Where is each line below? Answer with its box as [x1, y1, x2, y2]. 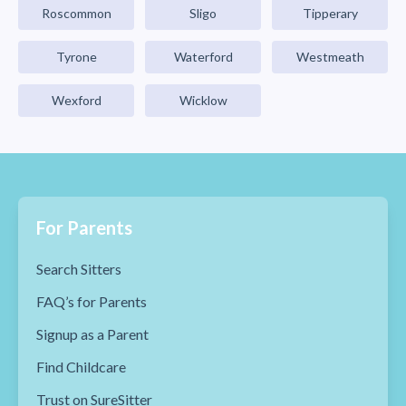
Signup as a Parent [36, 325, 149, 343]
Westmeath [295, 49, 364, 64]
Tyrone [55, 49, 97, 64]
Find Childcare [36, 358, 126, 375]
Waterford [173, 49, 233, 64]
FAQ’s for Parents [36, 293, 147, 310]
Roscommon [41, 5, 111, 21]
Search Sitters [36, 260, 121, 277]
